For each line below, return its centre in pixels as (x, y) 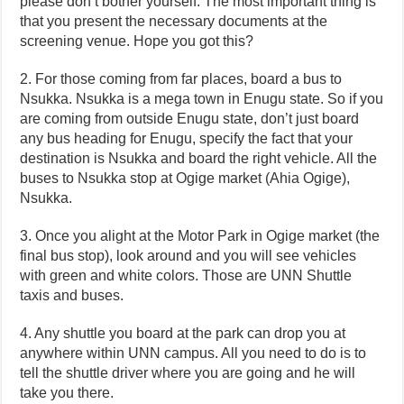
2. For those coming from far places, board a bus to (181, 79)
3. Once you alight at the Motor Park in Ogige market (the (200, 236)
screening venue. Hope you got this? (137, 41)
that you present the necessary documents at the (174, 22)
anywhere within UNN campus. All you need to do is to (193, 353)
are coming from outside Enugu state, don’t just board (190, 119)
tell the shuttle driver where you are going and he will (188, 373)
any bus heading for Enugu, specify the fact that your (187, 139)
